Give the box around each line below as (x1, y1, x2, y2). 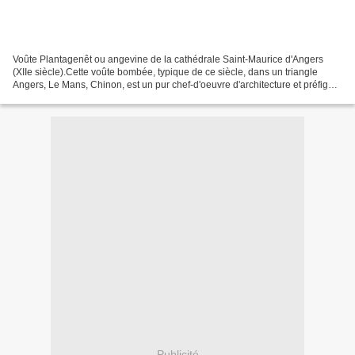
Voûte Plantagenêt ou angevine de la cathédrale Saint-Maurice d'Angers (13, 54, 323, 66)
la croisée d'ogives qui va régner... (13, 92, 158, 104)
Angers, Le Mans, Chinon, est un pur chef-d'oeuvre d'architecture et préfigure (13, 79, 342, 91)
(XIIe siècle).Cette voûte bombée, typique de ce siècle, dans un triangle (13, 67, 318, 78)
